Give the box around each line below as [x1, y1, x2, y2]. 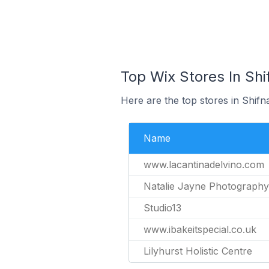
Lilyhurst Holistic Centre [143, 245, 252, 257]
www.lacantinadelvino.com [143, 159, 264, 171]
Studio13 [143, 202, 181, 214]
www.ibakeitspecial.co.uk [143, 223, 256, 235]
